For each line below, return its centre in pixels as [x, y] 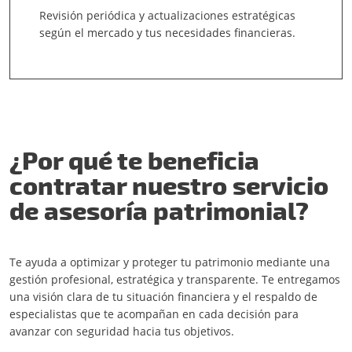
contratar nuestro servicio [169, 185]
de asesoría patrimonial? [159, 210]
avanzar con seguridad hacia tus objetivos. [122, 331]
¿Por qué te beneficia [134, 159]
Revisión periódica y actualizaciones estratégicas [167, 15]
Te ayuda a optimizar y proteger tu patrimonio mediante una [170, 262]
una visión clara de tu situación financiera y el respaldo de [163, 297]
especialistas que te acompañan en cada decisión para [154, 314]
